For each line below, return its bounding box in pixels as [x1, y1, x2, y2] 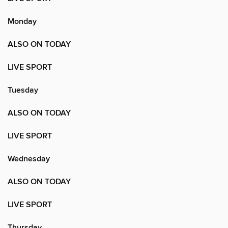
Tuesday [8, 84, 38, 96]
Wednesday [8, 153, 50, 164]
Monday [8, 16, 37, 27]
